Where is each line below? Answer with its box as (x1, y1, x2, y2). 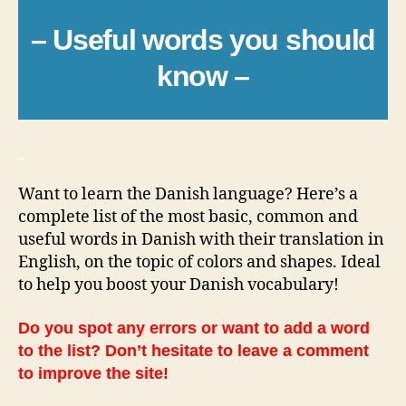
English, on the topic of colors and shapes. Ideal (18, 252, 381, 274)
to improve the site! (18, 363, 169, 382)
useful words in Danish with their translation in (18, 229, 384, 251)
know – (156, 60, 250, 93)
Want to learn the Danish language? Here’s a (18, 184, 358, 206)
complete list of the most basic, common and (18, 207, 358, 228)
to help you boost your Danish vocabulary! (18, 275, 339, 296)
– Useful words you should (31, 24, 375, 57)
